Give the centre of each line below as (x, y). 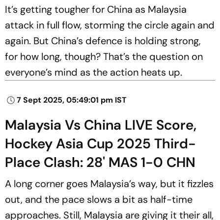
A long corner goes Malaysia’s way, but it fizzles (109, 183)
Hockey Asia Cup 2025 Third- (100, 143)
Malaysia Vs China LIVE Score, (101, 125)
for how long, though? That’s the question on (104, 56)
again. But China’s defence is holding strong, (103, 41)
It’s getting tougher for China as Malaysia (96, 9)
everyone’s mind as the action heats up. (94, 72)
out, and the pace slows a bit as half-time (99, 199)
